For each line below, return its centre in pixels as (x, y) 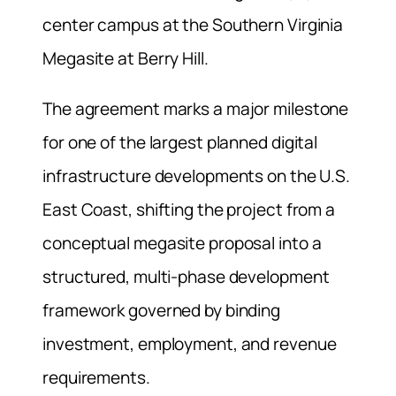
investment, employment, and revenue (190, 343)
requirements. (96, 377)
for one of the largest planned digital (180, 142)
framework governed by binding (162, 310)
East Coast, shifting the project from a (189, 209)
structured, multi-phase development (186, 276)
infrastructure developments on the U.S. (197, 175)
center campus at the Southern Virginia (193, 24)
